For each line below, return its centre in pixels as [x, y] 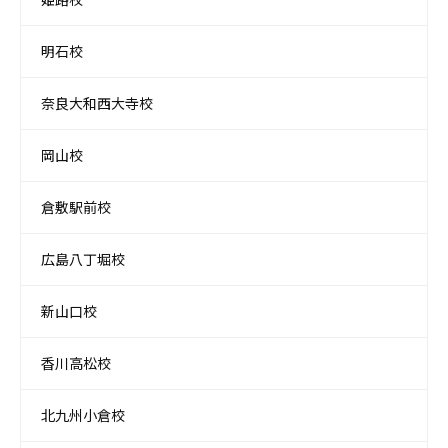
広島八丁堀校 [83, 259]
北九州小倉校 [83, 415]
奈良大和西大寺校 [97, 103]
